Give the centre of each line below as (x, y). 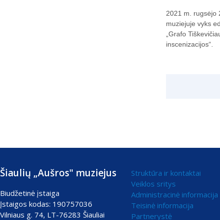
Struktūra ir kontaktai (166, 173)
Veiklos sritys (153, 183)
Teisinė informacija (162, 205)
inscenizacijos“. (190, 44)
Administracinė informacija (175, 194)
